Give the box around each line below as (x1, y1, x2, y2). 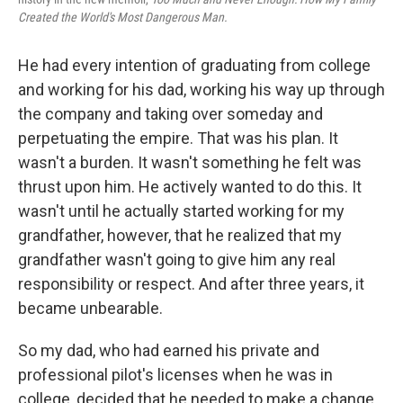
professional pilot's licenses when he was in (18, 365, 333, 385)
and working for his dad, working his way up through (18, 80, 385, 100)
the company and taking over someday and (18, 104, 323, 124)
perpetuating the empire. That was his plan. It (18, 129, 338, 148)
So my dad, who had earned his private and (18, 341, 319, 361)
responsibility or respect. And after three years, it (18, 274, 364, 294)
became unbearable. (18, 299, 163, 318)
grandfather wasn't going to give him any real (18, 250, 336, 270)
